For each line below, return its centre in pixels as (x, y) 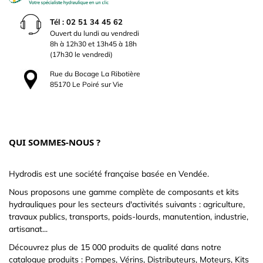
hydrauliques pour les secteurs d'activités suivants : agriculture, (127, 204)
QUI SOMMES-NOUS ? (55, 142)
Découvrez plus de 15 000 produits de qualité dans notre (115, 247)
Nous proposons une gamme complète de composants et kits (124, 192)
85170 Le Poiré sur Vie (87, 84)
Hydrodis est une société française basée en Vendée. (109, 174)
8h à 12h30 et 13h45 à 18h (93, 44)
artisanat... (28, 229)
